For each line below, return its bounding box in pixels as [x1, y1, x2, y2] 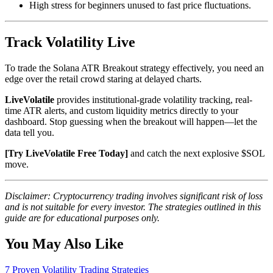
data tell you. [5, 127, 54, 138]
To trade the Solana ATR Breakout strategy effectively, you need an [5, 63, 264, 74]
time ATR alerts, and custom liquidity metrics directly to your [5, 105, 238, 116]
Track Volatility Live [5, 34, 135, 51]
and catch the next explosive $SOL [128, 148, 264, 159]
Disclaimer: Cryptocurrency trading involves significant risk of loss [5, 191, 263, 202]
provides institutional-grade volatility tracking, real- [54, 94, 252, 105]
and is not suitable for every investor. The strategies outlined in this [5, 202, 261, 213]
